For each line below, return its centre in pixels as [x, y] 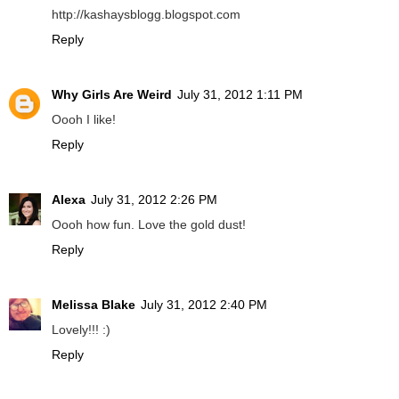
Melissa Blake [94, 304]
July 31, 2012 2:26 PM [154, 199]
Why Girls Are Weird [112, 94]
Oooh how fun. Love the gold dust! [149, 224]
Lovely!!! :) [81, 329]
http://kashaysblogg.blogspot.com [146, 14]
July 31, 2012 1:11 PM [240, 94]
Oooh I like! [84, 119]
